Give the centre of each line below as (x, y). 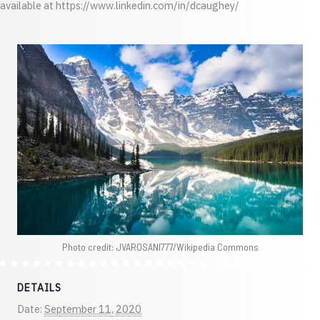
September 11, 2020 (93, 309)
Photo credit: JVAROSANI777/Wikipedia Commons (160, 246)
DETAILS (39, 287)
